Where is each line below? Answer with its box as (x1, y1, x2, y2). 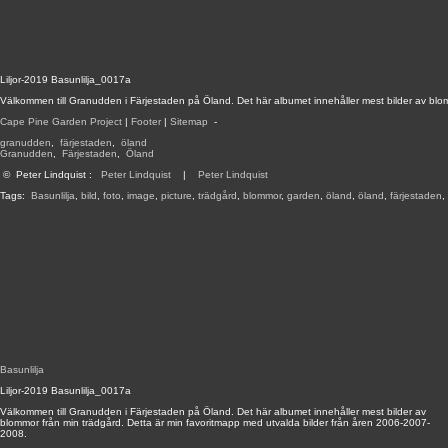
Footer (131, 116, 161, 127)
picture (161, 190, 192, 201)
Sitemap (170, 116, 208, 127)
